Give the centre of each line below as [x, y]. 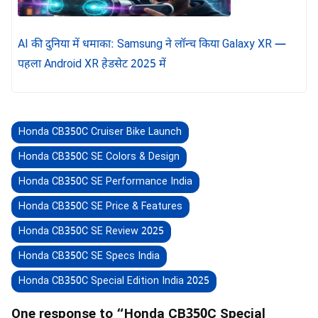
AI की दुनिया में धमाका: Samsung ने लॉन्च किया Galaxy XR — [152, 45]
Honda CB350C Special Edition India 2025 [114, 281]
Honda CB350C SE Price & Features [100, 207]
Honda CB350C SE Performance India [105, 182]
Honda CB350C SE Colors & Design [99, 157]
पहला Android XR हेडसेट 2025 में [92, 65]
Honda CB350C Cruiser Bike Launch [100, 132]
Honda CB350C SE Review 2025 [91, 231]
